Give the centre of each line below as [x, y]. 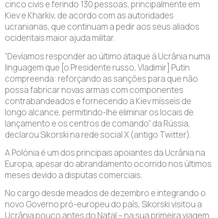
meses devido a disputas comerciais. [73, 175]
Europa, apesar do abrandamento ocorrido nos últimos [108, 163]
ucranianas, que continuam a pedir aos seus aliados [102, 27]
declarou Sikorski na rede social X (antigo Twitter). [98, 134]
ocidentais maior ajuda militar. [60, 38]
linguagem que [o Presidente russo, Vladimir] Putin [97, 67]
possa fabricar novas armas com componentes [94, 90]
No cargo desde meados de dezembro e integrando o [105, 193]
